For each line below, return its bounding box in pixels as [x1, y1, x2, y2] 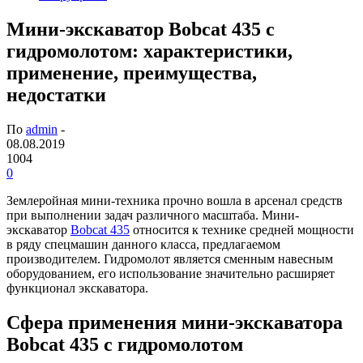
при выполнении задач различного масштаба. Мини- [6, 207, 299, 222]
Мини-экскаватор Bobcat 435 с [6, 18, 275, 40]
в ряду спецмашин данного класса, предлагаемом [6, 237, 280, 251]
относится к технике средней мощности [130, 222, 354, 237]
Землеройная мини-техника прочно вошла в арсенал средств [6, 193, 343, 207]
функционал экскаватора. [6, 280, 148, 295]
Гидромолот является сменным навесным [104, 251, 333, 266]
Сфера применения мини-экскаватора [6, 311, 343, 333]
